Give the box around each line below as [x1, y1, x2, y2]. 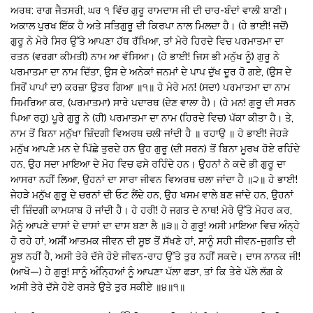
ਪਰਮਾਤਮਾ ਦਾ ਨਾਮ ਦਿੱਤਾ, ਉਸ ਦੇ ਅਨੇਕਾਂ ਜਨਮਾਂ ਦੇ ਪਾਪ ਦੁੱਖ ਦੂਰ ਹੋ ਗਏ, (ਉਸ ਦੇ [10, 66, 291, 78]
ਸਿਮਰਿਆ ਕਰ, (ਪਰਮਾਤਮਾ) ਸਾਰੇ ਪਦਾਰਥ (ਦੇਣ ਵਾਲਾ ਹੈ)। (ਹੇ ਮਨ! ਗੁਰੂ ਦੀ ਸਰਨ [10, 96, 296, 108]
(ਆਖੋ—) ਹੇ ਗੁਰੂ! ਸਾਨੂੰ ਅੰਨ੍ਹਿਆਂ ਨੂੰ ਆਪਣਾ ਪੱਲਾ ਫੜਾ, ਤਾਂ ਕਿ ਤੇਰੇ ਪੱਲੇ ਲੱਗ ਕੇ [10, 265, 283, 277]
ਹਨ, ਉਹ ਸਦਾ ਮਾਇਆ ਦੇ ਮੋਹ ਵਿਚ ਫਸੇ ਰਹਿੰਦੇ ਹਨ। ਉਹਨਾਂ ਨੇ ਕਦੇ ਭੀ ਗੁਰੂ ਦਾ [10, 158, 286, 170]
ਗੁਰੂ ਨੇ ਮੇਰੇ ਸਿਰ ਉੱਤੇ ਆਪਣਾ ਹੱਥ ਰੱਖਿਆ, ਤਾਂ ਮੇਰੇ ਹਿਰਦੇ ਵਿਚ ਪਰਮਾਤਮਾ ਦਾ [10, 35, 284, 47]
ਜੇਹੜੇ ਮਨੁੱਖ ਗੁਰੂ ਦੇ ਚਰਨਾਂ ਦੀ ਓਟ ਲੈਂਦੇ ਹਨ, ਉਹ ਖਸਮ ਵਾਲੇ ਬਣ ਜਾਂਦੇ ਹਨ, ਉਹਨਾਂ [10, 189, 293, 201]
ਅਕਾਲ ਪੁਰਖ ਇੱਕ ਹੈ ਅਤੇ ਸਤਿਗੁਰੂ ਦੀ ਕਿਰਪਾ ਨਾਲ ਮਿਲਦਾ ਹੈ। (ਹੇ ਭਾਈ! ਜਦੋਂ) [10, 20, 289, 31]
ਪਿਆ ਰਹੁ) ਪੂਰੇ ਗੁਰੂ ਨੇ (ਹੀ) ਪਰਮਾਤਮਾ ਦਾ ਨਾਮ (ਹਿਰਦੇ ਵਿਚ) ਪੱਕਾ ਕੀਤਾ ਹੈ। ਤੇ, [10, 112, 293, 124]
